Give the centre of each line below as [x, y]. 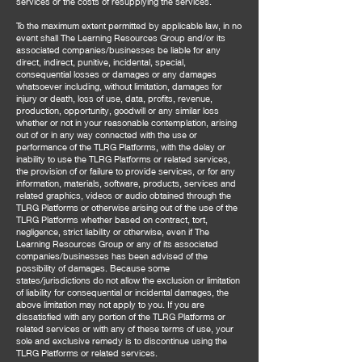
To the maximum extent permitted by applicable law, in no [129, 25]
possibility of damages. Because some [93, 268]
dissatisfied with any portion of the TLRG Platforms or [121, 316]
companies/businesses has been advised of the [112, 256]
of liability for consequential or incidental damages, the [122, 292]
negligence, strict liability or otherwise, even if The [113, 232]
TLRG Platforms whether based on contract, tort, [112, 219]
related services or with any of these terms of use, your [125, 328]
